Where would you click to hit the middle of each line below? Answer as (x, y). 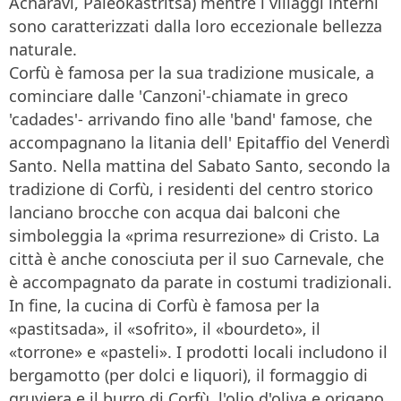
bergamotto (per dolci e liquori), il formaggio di (188, 375)
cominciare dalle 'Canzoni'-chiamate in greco (179, 96)
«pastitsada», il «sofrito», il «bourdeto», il (165, 329)
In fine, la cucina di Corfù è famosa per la (164, 306)
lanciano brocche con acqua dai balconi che (175, 213)
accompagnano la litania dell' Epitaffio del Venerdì (200, 143)
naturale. (43, 50)
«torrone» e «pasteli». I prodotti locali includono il (198, 352)
